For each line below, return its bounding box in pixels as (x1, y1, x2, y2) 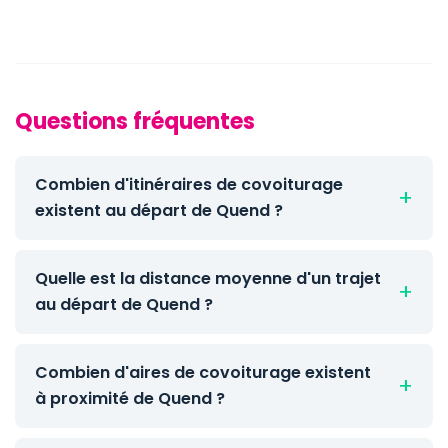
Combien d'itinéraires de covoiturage (35, 173, 343, 196)
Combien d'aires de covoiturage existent (35, 361, 371, 384)
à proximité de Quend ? (35, 387, 225, 410)
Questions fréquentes (15, 106, 255, 137)
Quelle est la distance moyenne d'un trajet (35, 267, 381, 290)
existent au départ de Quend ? (35, 199, 283, 222)
